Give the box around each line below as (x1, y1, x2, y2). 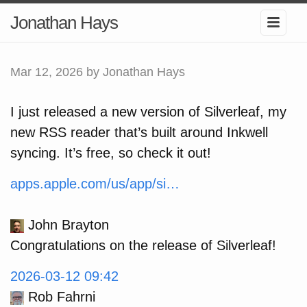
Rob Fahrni (28, 289, 95, 304)
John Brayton (28, 217, 109, 232)
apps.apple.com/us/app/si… (10, 176, 180, 191)
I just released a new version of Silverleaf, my (10, 104, 286, 119)
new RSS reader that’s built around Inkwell (10, 125, 268, 140)
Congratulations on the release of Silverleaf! (10, 238, 276, 253)
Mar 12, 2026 (10, 65, 83, 79)
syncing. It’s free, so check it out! (10, 145, 211, 160)
